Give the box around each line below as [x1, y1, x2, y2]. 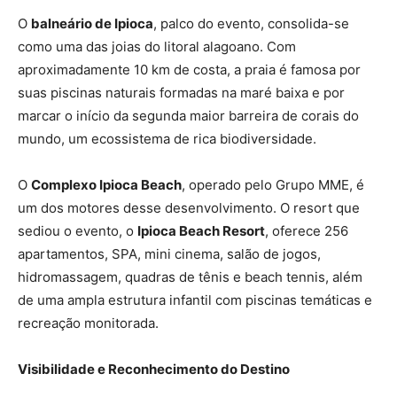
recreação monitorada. [18, 314, 159, 331]
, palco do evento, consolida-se [153, 14, 349, 32]
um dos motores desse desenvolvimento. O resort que [18, 198, 360, 216]
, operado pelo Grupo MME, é [182, 175, 364, 193]
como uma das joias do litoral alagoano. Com [18, 37, 296, 55]
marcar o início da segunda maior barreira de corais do [18, 106, 359, 124]
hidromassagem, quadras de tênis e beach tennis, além [18, 268, 362, 285]
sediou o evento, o [18, 222, 137, 239]
